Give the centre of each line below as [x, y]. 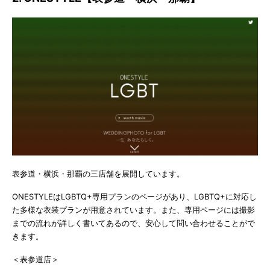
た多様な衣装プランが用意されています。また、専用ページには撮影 [133, 209]
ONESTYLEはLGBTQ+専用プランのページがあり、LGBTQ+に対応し [134, 196]
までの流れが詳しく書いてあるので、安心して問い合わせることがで [133, 223]
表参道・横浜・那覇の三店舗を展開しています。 [98, 173]
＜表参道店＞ [36, 259]
